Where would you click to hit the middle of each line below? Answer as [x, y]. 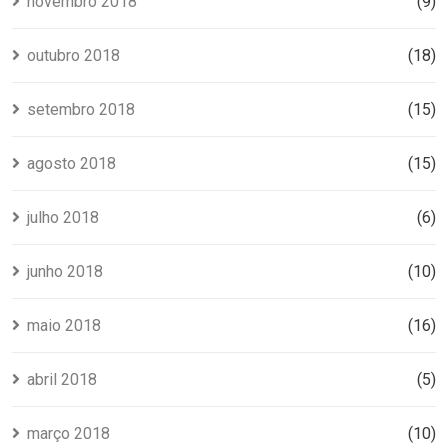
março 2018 [68, 433]
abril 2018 [62, 379]
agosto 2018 [71, 163]
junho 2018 [65, 271]
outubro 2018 [73, 55]
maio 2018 [64, 325]
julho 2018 [63, 217]
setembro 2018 [81, 109]
